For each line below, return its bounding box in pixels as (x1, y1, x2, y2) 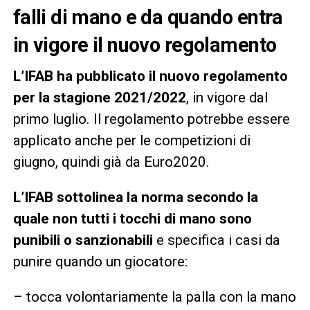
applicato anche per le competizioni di (12, 131, 250, 149)
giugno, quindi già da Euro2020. (12, 153, 210, 170)
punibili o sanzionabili (12, 231, 153, 248)
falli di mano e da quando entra (12, 5, 283, 29)
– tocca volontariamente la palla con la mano (12, 288, 296, 305)
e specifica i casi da (152, 231, 280, 248)
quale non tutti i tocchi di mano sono (12, 210, 252, 227)
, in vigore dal (185, 89, 268, 106)
